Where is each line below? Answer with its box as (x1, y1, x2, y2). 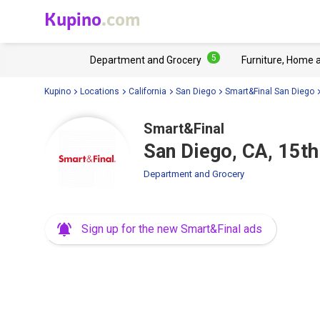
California (129, 86, 166, 96)
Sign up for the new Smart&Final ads (81, 222, 262, 236)
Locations (80, 86, 119, 96)
